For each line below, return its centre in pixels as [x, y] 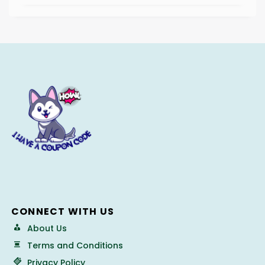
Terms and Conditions [75, 245]
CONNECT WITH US [63, 211]
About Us [47, 228]
